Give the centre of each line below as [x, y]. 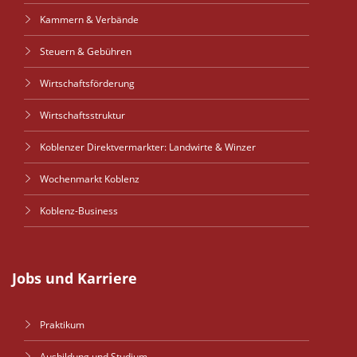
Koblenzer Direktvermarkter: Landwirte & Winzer [148, 147]
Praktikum [62, 325]
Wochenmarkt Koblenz [90, 179]
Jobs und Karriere [75, 278]
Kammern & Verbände [89, 20]
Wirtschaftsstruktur [82, 115]
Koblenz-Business [79, 211]
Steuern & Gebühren [86, 51]
